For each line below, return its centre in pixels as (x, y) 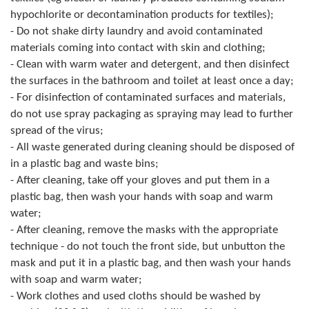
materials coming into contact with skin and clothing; (138, 48)
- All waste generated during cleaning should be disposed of (152, 147)
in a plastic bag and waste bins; (84, 163)
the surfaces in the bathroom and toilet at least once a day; (152, 81)
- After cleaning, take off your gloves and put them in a (140, 180)
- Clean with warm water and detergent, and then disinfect (150, 64)
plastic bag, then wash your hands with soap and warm (142, 197)
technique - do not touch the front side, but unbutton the (148, 246)
